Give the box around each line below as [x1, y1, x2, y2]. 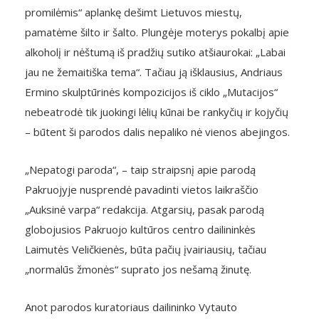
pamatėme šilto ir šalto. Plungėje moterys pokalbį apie [25, 25, 289, 39]
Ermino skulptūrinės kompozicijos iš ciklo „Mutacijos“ [25, 85, 278, 99]
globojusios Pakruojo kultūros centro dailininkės [25, 222, 256, 236]
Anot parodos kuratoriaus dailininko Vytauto [25, 300, 237, 314]
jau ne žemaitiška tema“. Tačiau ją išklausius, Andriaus [25, 65, 283, 79]
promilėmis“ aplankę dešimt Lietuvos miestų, [25, 5, 242, 19]
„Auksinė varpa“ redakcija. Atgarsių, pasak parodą [25, 202, 264, 216]
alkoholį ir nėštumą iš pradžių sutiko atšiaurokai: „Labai [25, 45, 286, 59]
